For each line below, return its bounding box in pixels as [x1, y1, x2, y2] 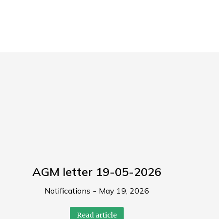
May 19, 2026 [99, 186, 150, 196]
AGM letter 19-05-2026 [32, 164, 162, 179]
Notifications [44, 186, 91, 196]
